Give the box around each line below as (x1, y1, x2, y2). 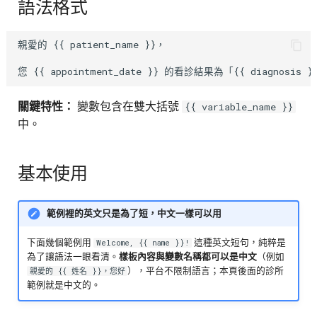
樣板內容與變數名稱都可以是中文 (119, 250, 258, 262)
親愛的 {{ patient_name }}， (17, 38, 166, 51)
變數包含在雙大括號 (74, 99, 182, 113)
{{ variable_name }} (184, 100, 293, 113)
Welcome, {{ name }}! (96, 237, 190, 248)
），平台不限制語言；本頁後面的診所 (127, 265, 284, 276)
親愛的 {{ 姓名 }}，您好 (29, 265, 125, 276)
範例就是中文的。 (27, 279, 101, 290)
